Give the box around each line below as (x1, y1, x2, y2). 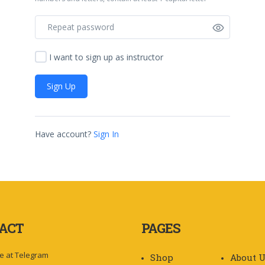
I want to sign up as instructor (49, 51, 163, 63)
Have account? (35, 128, 91, 140)
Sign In (93, 128, 119, 140)
